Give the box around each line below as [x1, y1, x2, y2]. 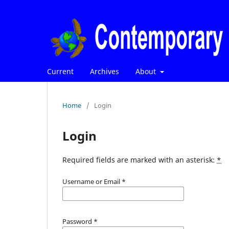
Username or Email [62, 176, 122, 186]
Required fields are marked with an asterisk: [62, 154, 217, 165]
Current [47, 66, 74, 76]
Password [62, 216, 94, 226]
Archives [90, 66, 119, 76]
